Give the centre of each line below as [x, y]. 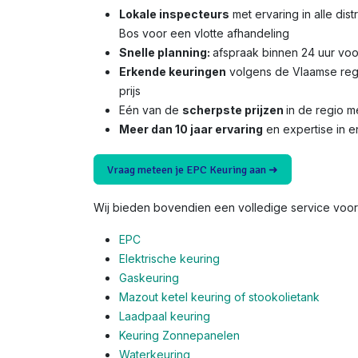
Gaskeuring [149, 278]
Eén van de [151, 110]
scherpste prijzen [234, 110]
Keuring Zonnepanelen [179, 336]
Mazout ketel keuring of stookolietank [219, 297]
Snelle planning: [166, 53]
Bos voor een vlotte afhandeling [204, 34]
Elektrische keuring [169, 259]
